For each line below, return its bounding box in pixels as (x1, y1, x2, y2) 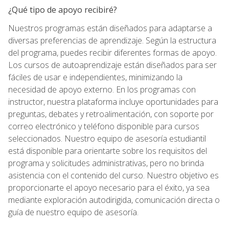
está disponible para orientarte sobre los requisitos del (8, 145, 207, 156)
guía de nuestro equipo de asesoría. (8, 206, 139, 218)
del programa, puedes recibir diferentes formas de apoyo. (8, 47, 217, 58)
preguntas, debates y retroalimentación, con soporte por (8, 108, 214, 120)
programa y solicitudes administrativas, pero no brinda (8, 157, 204, 169)
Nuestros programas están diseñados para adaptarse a (8, 22, 212, 34)
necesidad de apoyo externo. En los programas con (8, 83, 196, 95)
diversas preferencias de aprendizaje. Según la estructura (8, 34, 216, 46)
